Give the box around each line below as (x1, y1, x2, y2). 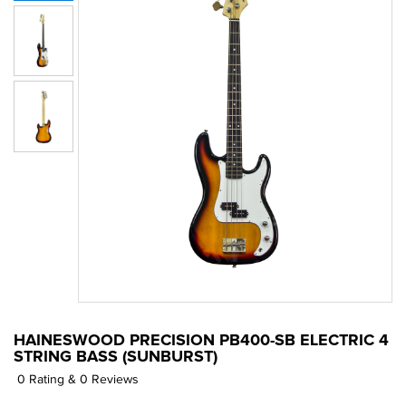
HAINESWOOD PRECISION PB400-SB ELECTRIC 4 (14, 333, 389, 349)
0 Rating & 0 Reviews (17, 372, 139, 386)
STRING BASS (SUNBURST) (14, 349, 217, 365)
